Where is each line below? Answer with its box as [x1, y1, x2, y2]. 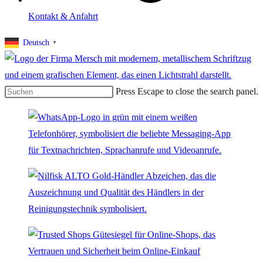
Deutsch [23, 38, 49, 47]
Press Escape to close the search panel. [116, 86, 258, 96]
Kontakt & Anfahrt [28, 11, 98, 21]
